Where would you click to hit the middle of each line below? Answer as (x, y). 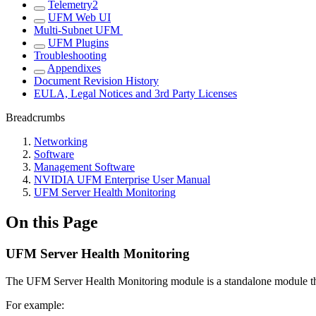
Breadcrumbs (35, 118)
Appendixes (74, 68)
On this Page (52, 223)
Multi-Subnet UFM (78, 30)
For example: (35, 305)
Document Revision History (96, 81)
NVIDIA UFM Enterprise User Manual (122, 180)
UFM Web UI (79, 18)
